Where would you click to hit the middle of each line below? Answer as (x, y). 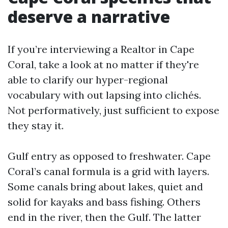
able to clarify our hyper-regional (88, 80)
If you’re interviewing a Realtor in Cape (101, 49)
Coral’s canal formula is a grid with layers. (108, 171)
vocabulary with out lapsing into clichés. (104, 95)
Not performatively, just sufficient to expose (113, 110)
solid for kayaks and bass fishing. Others (104, 202)
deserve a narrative (89, 17)
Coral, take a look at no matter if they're (103, 64)
